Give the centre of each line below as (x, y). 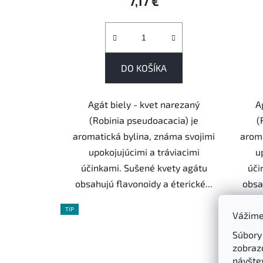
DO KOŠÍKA (144, 68)
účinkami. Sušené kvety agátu (144, 167)
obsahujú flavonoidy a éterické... (144, 183)
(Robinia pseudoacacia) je (144, 120)
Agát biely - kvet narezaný (144, 104)
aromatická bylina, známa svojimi (144, 136)
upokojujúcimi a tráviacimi (144, 151)
